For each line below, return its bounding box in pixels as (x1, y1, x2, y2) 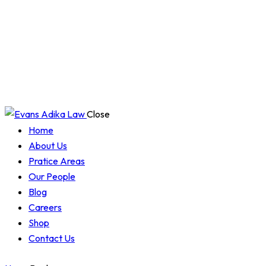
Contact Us (28, 232, 75, 245)
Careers (28, 201, 62, 214)
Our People (28, 170, 75, 183)
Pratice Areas (28, 155, 85, 167)
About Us (28, 140, 67, 152)
